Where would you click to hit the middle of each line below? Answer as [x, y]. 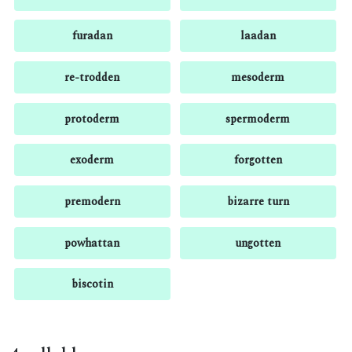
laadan [258, 36]
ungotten [258, 243]
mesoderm [258, 78]
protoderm [92, 119]
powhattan [92, 243]
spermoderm [258, 119]
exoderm [92, 160]
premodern [92, 201]
